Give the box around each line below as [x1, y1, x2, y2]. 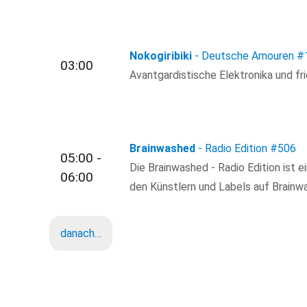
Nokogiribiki [130, 49, 193, 62]
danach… [60, 227, 101, 241]
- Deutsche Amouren [195, 49, 295, 62]
